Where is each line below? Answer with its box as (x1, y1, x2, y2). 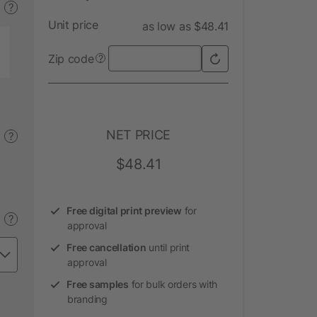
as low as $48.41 (142, 18, 229, 33)
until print (146, 241, 190, 253)
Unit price (48, 17, 98, 32)
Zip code (48, 51, 94, 66)
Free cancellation (67, 241, 146, 253)
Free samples (67, 277, 129, 290)
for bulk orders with (128, 277, 217, 290)
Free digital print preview (67, 204, 182, 217)
